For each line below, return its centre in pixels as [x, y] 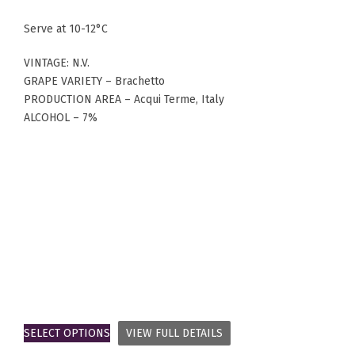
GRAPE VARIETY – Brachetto [94, 82]
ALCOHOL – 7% [61, 118]
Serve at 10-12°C [66, 29]
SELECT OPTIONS [67, 334]
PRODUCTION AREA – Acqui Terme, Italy [124, 100]
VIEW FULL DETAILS [174, 334]
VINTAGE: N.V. [57, 63]
